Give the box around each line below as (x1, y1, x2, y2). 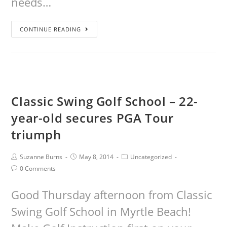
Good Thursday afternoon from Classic (11, 187, 212, 202)
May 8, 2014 (79, 153, 114, 161)
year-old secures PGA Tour (11, 109, 174, 126)
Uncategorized (130, 153, 172, 161)
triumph (11, 126, 61, 143)
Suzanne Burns (20, 153, 63, 161)
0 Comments (20, 164, 56, 173)
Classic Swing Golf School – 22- (11, 93, 199, 109)
